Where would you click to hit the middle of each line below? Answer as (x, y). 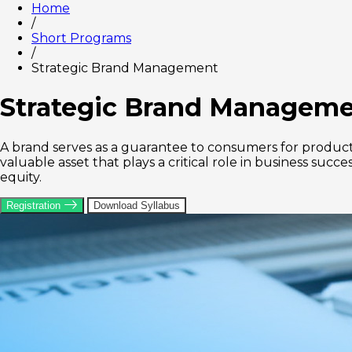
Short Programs (81, 38)
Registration (35, 205)
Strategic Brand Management (125, 68)
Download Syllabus (137, 205)
